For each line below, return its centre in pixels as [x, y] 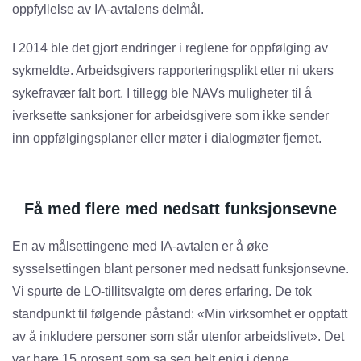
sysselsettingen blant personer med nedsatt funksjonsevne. [180, 269]
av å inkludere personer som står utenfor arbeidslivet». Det [178, 337]
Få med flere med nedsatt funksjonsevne [180, 209]
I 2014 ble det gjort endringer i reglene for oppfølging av [170, 48]
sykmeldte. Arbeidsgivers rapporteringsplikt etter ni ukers [173, 71]
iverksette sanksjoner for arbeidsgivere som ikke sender [170, 116]
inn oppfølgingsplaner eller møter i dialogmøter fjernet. [167, 139]
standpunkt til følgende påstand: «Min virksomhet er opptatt [180, 314]
